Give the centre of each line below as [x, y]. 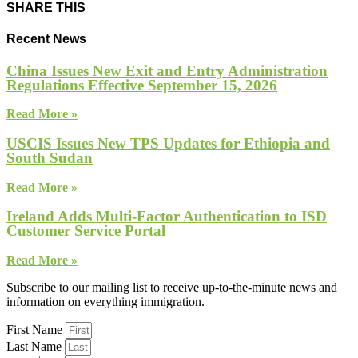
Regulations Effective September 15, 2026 [142, 85]
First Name [36, 330]
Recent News [46, 39]
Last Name [36, 347]
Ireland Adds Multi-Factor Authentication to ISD [167, 217]
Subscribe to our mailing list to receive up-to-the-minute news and [172, 288]
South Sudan [50, 158]
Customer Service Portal [86, 231]
